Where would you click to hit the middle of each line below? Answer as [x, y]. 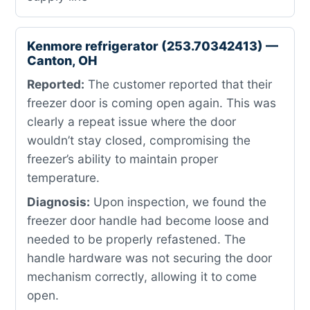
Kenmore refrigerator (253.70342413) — [153, 46]
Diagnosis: [58, 202]
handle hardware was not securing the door [149, 258]
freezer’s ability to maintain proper [122, 159]
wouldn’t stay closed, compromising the [139, 140]
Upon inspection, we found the [178, 202]
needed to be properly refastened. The [136, 239]
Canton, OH [62, 61]
